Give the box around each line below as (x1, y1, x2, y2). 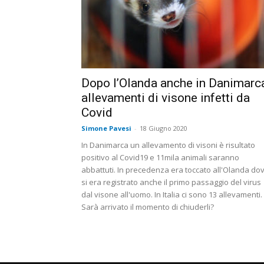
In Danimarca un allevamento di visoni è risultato (81, 140, 255, 151)
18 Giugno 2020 (140, 124, 187, 133)
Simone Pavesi (81, 124, 131, 133)
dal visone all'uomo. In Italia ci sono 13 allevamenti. (81, 189, 262, 200)
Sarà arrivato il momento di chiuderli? (81, 202, 214, 213)
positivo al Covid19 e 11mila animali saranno (81, 152, 239, 163)
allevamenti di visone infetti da (81, 91, 250, 105)
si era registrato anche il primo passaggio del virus (81, 177, 261, 188)
